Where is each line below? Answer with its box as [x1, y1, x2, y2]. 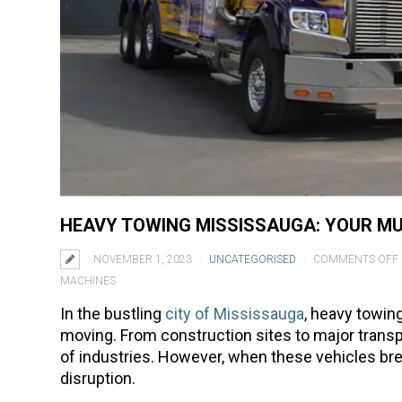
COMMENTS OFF [313, 252, 399, 266]
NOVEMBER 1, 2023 [93, 252, 193, 266]
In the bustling [60, 303, 166, 323]
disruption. [60, 368, 136, 388]
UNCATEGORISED [209, 252, 297, 266]
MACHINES [60, 274, 117, 287]
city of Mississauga [165, 303, 305, 323]
